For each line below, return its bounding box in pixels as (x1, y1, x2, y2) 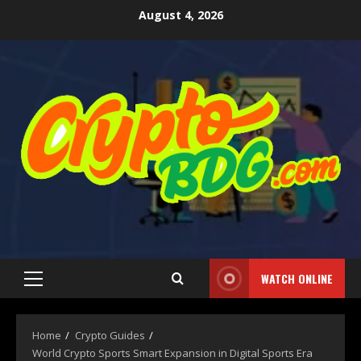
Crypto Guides (75, 328, 145, 343)
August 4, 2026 (138, 6, 223, 23)
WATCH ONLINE (261, 270, 333, 288)
